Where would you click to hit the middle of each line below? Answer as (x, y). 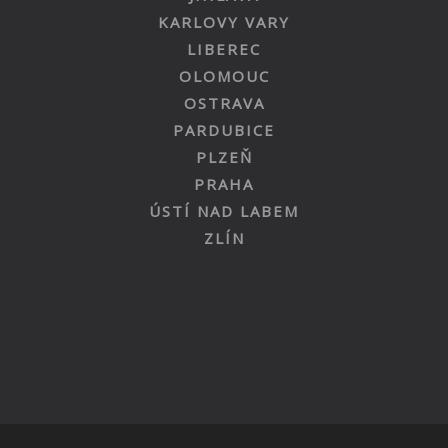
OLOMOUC (224, 75)
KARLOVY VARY (224, 21)
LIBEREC (224, 48)
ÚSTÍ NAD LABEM (224, 210)
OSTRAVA (224, 102)
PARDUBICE (224, 129)
